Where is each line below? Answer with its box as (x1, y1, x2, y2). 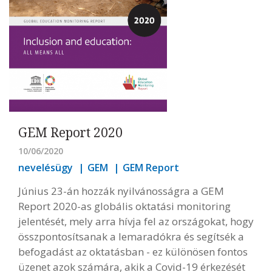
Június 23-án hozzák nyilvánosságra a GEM (18, 184, 224, 199)
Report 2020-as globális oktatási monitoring (18, 199, 231, 214)
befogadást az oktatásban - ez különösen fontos (18, 245, 248, 259)
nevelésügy (18, 161, 73, 175)
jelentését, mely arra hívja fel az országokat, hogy (18, 214, 254, 229)
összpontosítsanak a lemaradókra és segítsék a (18, 229, 244, 244)
